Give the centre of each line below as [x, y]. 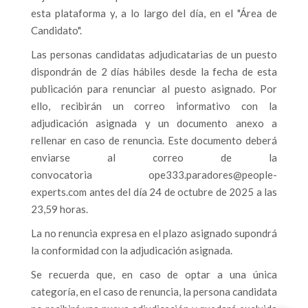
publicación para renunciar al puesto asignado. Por [154, 89]
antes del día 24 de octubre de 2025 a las [182, 192]
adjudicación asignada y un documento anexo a [154, 123]
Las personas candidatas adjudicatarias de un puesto [154, 54]
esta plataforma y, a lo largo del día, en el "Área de [154, 13]
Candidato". [56, 30]
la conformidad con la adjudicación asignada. [132, 250]
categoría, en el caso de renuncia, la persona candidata [154, 291]
